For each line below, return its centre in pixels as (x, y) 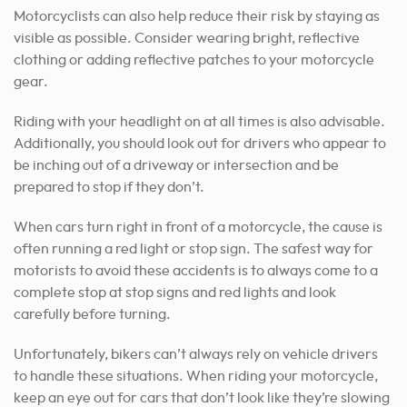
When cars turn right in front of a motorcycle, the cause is (198, 227)
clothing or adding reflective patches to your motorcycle (194, 60)
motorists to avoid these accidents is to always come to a (196, 270)
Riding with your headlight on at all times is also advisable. (199, 121)
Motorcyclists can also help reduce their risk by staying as (197, 16)
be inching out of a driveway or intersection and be (176, 165)
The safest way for (313, 248)
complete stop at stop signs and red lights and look (175, 292)
